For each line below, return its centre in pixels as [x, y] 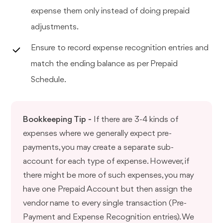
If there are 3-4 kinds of [136, 119]
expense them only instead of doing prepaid [111, 11]
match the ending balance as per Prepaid [105, 64]
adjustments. [55, 27]
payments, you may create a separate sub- [99, 147]
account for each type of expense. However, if [106, 161]
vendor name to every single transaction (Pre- [105, 203]
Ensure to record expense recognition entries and [120, 48]
